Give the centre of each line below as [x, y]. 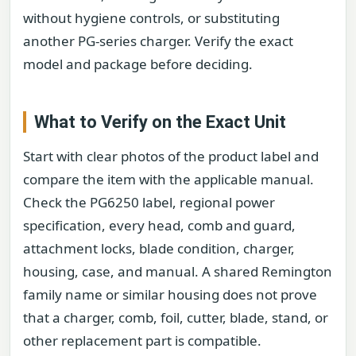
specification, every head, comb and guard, [159, 226]
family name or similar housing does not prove [170, 295]
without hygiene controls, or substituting [151, 18]
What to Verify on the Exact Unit [160, 122]
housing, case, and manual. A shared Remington [178, 272]
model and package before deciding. [138, 64]
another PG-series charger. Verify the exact [158, 41]
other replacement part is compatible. [142, 341]
